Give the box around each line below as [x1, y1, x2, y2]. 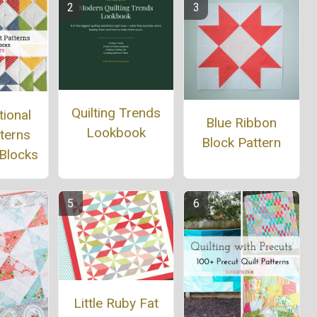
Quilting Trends [71, 105, 161, 122]
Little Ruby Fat [73, 295, 158, 312]
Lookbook [86, 125, 146, 142]
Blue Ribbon [206, 115, 277, 132]
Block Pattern [202, 134, 282, 151]
